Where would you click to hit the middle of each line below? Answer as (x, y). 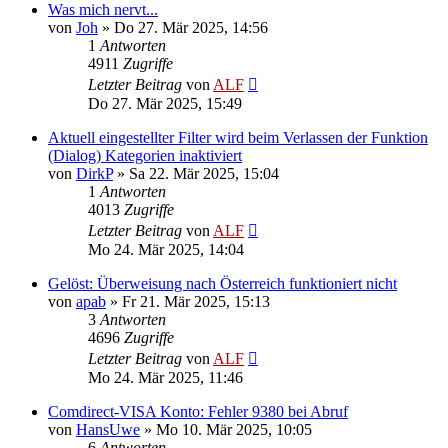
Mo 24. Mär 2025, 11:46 (165, 377)
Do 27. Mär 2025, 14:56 (191, 27)
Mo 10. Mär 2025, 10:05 (234, 429)
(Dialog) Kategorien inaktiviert (145, 155)
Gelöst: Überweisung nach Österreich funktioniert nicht (222, 283)
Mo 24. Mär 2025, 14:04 (166, 249)
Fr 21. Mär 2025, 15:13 (196, 301)
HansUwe (108, 429)
